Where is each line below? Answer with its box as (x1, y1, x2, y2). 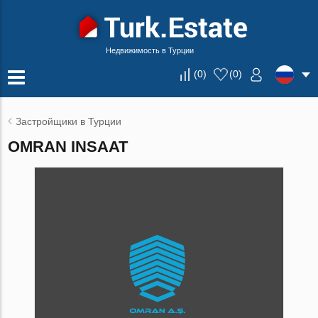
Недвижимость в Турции (106, 46, 194, 55)
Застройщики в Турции (16, 116, 122, 127)
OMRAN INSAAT (8, 138, 128, 155)
